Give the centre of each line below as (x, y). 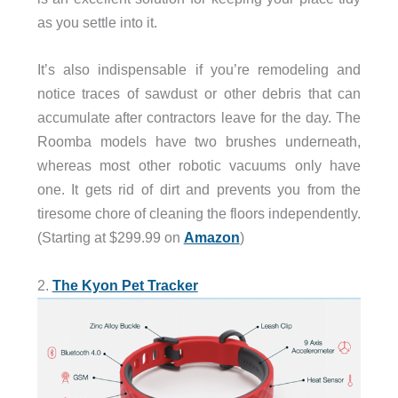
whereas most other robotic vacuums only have (199, 166)
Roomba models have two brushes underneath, (199, 142)
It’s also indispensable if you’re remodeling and (199, 70)
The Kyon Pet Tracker (125, 285)
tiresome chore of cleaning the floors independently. (199, 214)
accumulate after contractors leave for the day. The (199, 118)
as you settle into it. (97, 23)
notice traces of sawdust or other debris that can (199, 94)
